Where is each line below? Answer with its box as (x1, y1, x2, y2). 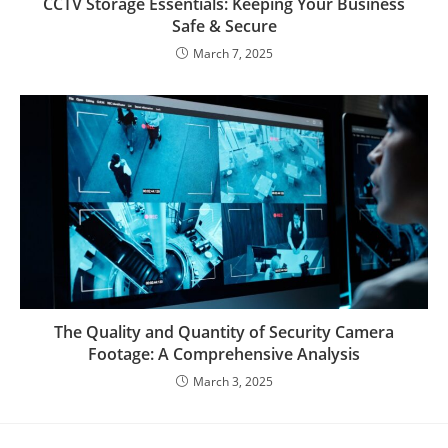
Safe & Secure (171, 15, 277, 38)
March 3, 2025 (192, 373, 273, 391)
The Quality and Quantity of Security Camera (54, 321, 394, 344)
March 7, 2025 (192, 45, 273, 63)
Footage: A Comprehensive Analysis (88, 343, 360, 366)
